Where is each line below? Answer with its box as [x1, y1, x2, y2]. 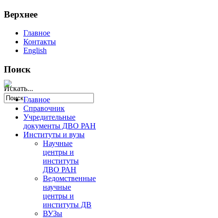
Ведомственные [43, 174, 96, 183]
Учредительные [23, 113, 75, 122]
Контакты [23, 37, 56, 46]
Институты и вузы [23, 130, 85, 139]
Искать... [4, 84, 33, 92]
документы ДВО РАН [23, 122, 96, 130]
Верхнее [4, 9, 37, 19]
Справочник [23, 104, 65, 113]
